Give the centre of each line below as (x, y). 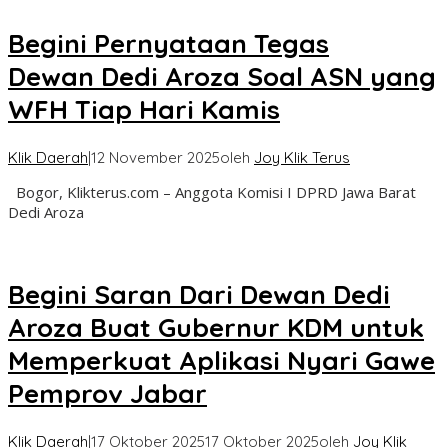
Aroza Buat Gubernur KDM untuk (216, 328)
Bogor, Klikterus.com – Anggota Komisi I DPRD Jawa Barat (212, 191)
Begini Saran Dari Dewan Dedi (199, 295)
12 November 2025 (155, 157)
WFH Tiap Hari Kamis (144, 110)
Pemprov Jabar (107, 394)
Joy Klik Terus (302, 157)
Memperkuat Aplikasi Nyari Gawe (221, 361)
